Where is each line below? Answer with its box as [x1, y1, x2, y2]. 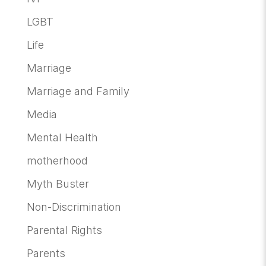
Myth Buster [26, 178, 89, 191]
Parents [26, 247, 65, 260]
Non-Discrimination [26, 201, 121, 214]
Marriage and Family [26, 85, 129, 98]
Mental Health [26, 131, 98, 144]
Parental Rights [26, 224, 102, 237]
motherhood [26, 154, 88, 167]
